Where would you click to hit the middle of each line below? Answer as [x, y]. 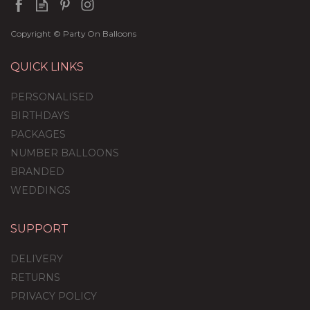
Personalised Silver [155, 234]
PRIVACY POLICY [54, 297]
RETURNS [35, 278]
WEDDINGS [40, 191]
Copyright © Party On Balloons [73, 34]
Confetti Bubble [155, 248]
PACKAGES [38, 135]
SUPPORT [39, 229]
